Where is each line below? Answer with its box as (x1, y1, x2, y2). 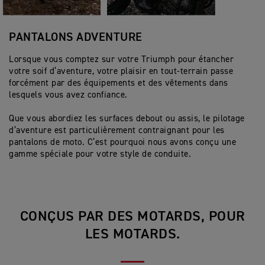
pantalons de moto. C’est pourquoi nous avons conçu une (9, 137, 236, 147)
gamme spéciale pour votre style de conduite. (9, 149, 191, 159)
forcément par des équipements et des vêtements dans (9, 78, 228, 88)
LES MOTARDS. (85, 227, 180, 241)
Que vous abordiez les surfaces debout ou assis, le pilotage (9, 114, 245, 123)
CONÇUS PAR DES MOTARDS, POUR (20, 209, 245, 224)
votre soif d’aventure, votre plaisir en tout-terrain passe (9, 66, 233, 76)
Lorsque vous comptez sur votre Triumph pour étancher (9, 54, 234, 64)
